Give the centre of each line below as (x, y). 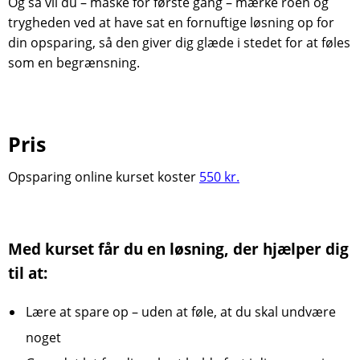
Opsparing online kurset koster (104, 177)
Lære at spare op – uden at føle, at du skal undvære (181, 312)
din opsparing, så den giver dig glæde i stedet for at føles (179, 43)
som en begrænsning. (74, 63)
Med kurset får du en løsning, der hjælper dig (178, 249)
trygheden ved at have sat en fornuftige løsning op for (171, 22)
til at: (28, 273)
